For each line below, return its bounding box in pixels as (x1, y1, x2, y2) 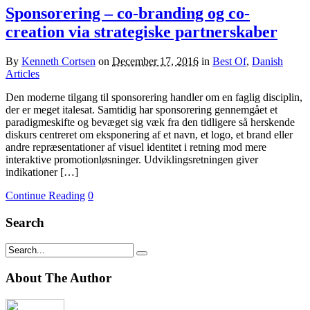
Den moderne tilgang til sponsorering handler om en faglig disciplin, (6, 91, 302, 103)
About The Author (6, 271, 111, 286)
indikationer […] (6, 165, 78, 178)
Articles (6, 67, 39, 80)
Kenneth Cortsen (21, 55, 95, 67)
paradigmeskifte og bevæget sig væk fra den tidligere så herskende (6, 116, 295, 128)
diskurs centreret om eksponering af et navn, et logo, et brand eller (6, 128, 293, 140)
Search (6, 215, 44, 230)
